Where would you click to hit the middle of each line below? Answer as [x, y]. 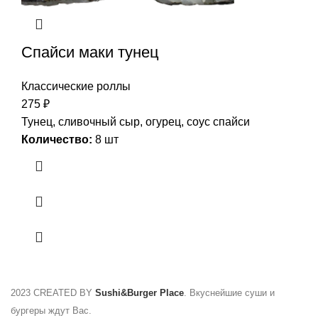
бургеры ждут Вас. [51, 310]
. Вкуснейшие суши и [229, 292]
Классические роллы [76, 86]
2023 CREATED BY [53, 292]
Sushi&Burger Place [139, 292]
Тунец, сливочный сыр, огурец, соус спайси [136, 121]
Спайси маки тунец [90, 52]
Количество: [57, 139]
